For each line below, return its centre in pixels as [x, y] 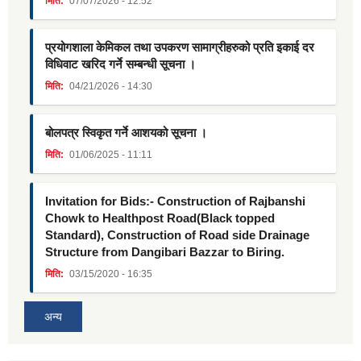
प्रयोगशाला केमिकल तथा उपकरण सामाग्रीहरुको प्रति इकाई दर [180, 48]
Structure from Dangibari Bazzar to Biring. [165, 252]
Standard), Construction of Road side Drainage [177, 235]
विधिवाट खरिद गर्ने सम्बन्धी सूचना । [120, 64]
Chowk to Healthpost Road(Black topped [160, 218]
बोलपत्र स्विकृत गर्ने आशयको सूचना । [126, 133]
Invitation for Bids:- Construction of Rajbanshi [175, 201]
